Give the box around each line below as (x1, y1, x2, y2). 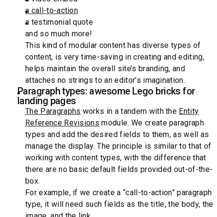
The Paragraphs (25, 107, 81, 116)
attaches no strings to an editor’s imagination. (25, 76, 186, 85)
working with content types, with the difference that (25, 153, 206, 163)
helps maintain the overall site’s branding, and (25, 64, 186, 74)
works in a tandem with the (80, 107, 179, 116)
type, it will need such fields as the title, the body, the (25, 200, 214, 209)
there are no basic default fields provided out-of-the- (25, 165, 213, 174)
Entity (179, 107, 199, 116)
